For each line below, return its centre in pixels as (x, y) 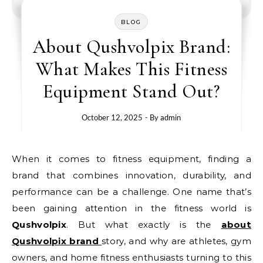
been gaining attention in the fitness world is (131, 208)
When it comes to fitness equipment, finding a (17, 159)
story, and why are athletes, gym (176, 241)
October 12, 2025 (112, 117)
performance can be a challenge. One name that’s (131, 192)
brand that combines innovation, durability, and (131, 175)
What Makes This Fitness (131, 69)
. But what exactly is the (144, 225)
